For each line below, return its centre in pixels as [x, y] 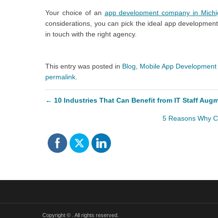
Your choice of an [75, 12]
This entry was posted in [84, 66]
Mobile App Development [178, 66]
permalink [60, 77]
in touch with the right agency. [91, 34]
